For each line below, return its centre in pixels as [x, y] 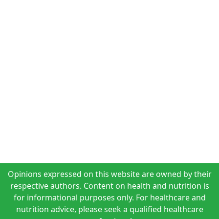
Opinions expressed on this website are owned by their [109, 174]
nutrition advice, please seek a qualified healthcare [109, 209]
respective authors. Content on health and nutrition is [109, 186]
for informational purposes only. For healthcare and [109, 197]
